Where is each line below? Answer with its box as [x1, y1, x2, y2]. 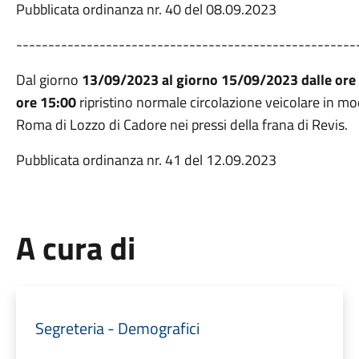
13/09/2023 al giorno [81, 69, 218, 91]
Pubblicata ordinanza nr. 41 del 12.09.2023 [15, 149, 276, 171]
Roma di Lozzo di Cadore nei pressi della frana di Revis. [15, 114, 348, 135]
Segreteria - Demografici [34, 316, 200, 341]
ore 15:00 [15, 91, 76, 113]
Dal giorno [15, 69, 82, 91]
